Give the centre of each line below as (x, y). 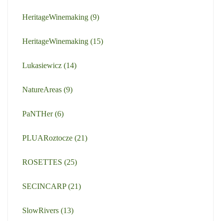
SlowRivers (41, 210)
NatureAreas (43, 90)
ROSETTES (43, 162)
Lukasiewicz (43, 65)
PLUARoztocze (48, 138)
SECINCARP (45, 186)
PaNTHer (38, 114)
